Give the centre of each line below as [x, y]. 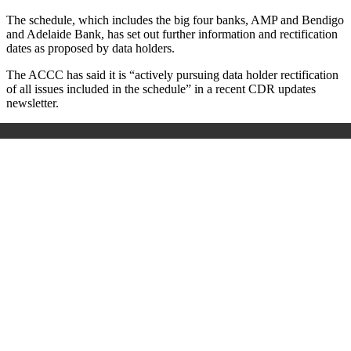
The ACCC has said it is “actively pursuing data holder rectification [172, 74]
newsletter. [33, 103]
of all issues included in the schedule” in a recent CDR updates [161, 89]
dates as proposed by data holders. [90, 48]
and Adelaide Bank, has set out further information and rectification [172, 34]
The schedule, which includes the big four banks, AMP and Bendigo [175, 20]
